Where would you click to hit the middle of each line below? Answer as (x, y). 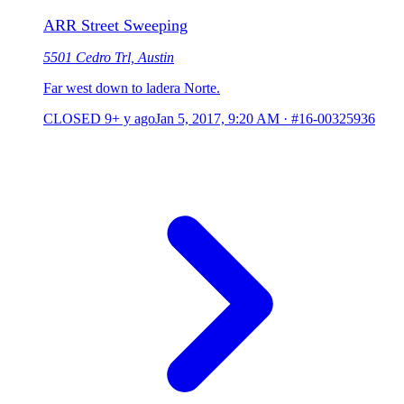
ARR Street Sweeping (115, 26)
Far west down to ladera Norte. (132, 88)
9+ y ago (130, 119)
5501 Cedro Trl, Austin (109, 58)
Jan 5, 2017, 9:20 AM (217, 119)
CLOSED (72, 119)
